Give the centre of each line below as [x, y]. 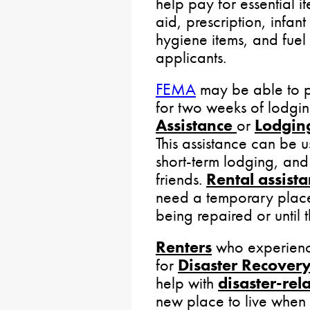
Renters [184, 247]
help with [187, 283]
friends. [181, 179]
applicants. [191, 57]
